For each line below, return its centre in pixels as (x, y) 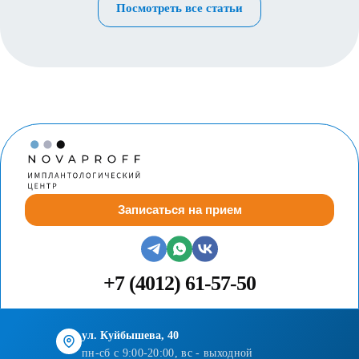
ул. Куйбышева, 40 (130, 336)
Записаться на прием (179, 210)
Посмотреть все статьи (179, 8)
